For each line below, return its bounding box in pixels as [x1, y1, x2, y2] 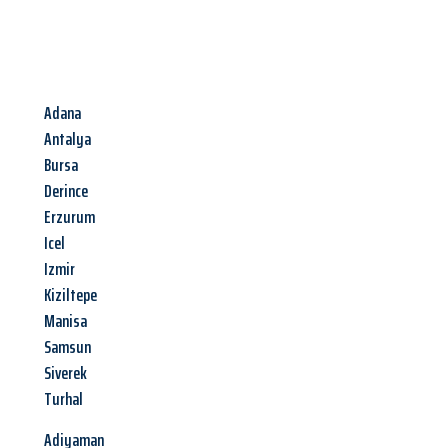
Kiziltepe [44, 281, 97, 310]
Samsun [44, 333, 91, 362]
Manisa [44, 307, 87, 336]
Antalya [44, 125, 91, 154]
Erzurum [44, 203, 95, 232]
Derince [44, 177, 88, 206]
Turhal [44, 385, 83, 414]
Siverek [44, 359, 87, 388]
